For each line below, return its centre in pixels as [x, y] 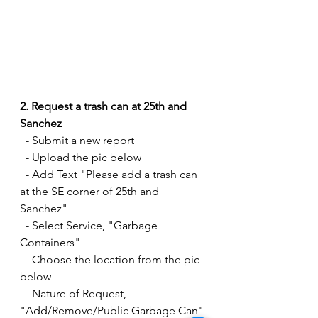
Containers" [51, 243]
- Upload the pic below [83, 158]
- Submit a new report [80, 141]
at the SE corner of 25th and [91, 192]
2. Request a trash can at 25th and [105, 106]
